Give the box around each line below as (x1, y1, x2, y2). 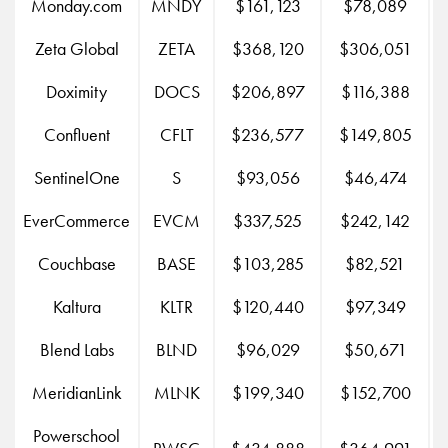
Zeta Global (34, 36, 119, 60)
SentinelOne (33, 165, 120, 189)
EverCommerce (23, 208, 130, 232)
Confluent (43, 122, 110, 146)
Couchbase (37, 251, 116, 275)
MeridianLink (31, 380, 122, 404)
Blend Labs (39, 337, 114, 361)
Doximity (46, 79, 107, 103)
